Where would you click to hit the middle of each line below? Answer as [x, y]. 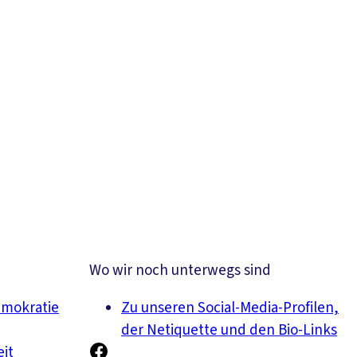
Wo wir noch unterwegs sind [180, 271]
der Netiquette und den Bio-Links [229, 331]
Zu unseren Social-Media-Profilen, [230, 308]
